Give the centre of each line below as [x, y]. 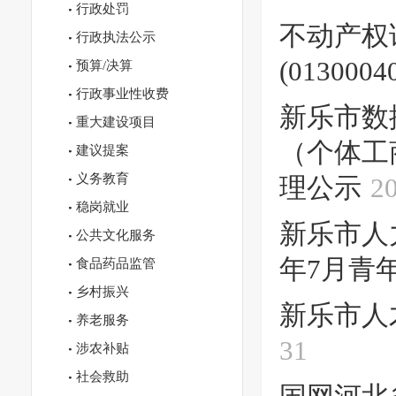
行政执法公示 [116, 37]
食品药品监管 [116, 263]
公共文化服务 [116, 235]
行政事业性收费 [122, 94]
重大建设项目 [116, 122]
